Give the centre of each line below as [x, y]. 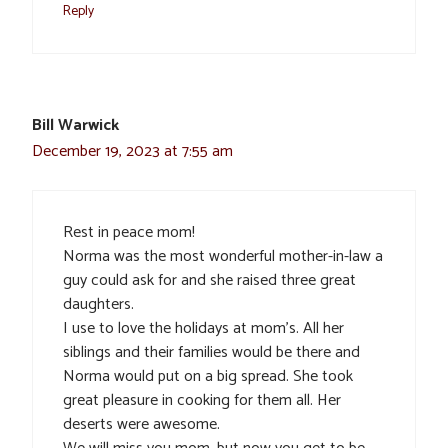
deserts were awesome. [141, 424]
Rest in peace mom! [129, 232]
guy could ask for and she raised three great [209, 280]
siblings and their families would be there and [211, 352]
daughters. [98, 304]
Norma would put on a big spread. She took [208, 376]
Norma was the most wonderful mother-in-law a [223, 256]
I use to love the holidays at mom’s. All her [203, 328]
